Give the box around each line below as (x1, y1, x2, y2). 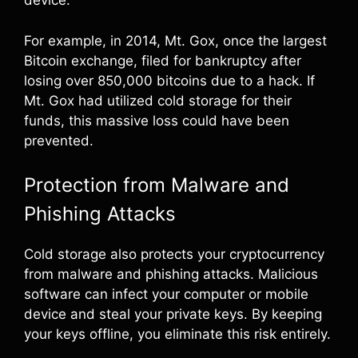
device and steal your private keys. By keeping (24, 306, 322, 322)
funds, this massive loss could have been (24, 112, 289, 129)
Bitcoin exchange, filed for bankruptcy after (24, 52, 301, 69)
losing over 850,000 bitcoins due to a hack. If (24, 72, 315, 89)
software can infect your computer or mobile (24, 286, 308, 302)
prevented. (24, 132, 93, 149)
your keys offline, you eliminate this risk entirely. (24, 326, 331, 342)
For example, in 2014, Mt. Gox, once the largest (24, 32, 327, 49)
